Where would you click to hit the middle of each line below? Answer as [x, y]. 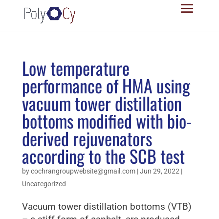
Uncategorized [44, 184]
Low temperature [76, 68]
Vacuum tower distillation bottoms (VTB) [107, 207]
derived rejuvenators [87, 138]
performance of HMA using [106, 85]
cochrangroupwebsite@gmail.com [83, 171]
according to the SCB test [103, 156]
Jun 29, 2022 [159, 171]
